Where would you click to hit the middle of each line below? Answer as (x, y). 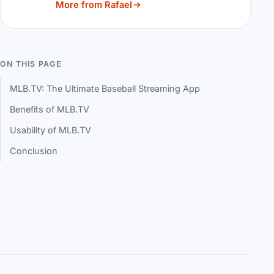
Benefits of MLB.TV (50, 109)
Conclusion (34, 151)
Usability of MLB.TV (51, 130)
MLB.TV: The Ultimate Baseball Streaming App (105, 88)
